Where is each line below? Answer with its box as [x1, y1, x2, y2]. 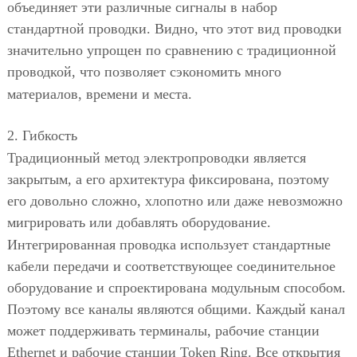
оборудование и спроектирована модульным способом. [6, 279, 346, 296]
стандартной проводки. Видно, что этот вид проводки [6, 20, 342, 37]
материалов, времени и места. [6, 85, 192, 102]
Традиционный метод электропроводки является [6, 149, 306, 166]
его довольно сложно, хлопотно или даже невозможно [6, 192, 343, 209]
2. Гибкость [6, 127, 77, 143]
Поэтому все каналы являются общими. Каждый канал [6, 300, 345, 317]
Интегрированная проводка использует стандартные [6, 236, 331, 253]
